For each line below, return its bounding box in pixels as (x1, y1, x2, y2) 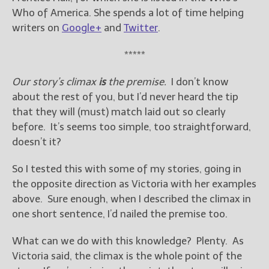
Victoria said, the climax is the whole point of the (12, 250, 242, 262)
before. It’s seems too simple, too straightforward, (12, 121, 251, 133)
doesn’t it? (12, 136, 61, 148)
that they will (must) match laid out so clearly (12, 106, 226, 118)
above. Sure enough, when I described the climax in (12, 193, 251, 205)
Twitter (124, 22, 158, 34)
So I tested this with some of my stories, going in (12, 163, 241, 175)
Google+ (62, 22, 101, 34)
